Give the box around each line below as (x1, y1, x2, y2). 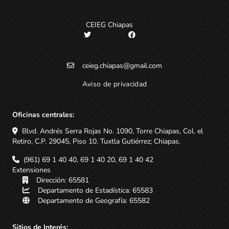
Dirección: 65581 (36, 175, 89, 185)
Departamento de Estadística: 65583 (38, 185, 153, 195)
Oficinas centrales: (12, 109, 74, 120)
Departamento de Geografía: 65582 (38, 195, 150, 205)
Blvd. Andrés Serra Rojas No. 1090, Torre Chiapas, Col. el (22, 126, 203, 136)
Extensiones (12, 165, 51, 175)
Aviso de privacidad (82, 79, 147, 89)
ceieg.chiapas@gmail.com (82, 60, 162, 71)
